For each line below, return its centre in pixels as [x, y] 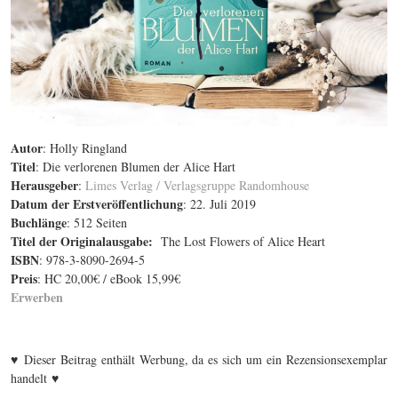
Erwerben [37, 298]
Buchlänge [39, 223]
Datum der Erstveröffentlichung [97, 204]
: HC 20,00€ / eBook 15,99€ [109, 279]
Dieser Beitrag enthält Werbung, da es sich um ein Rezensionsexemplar [206, 360]
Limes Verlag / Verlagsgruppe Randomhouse [197, 186]
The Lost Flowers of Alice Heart [241, 242]
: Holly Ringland [85, 148]
